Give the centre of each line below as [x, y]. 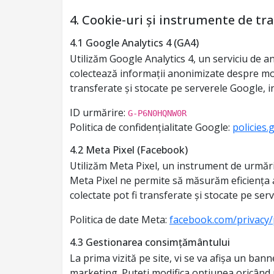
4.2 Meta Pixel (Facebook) [129, 150]
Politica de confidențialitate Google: [151, 127]
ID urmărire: [99, 113]
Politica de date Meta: [120, 220]
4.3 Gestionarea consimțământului [150, 242]
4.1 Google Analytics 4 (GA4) [134, 43]
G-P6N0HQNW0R [157, 113]
